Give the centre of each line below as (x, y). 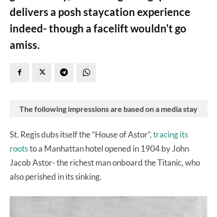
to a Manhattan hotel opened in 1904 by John (108, 148)
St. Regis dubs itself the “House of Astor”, (81, 134)
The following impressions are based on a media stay (108, 108)
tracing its (170, 134)
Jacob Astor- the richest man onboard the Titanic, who (105, 162)
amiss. (25, 45)
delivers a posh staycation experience (100, 12)
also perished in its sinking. (56, 176)
